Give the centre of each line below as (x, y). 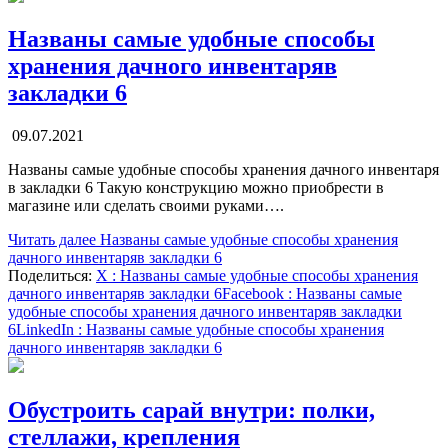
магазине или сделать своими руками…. (146, 206)
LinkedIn (45, 330)
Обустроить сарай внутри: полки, (191, 410)
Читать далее (52, 240)
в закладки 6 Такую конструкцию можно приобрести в (196, 188)
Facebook (253, 294)
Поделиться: (52, 276)
